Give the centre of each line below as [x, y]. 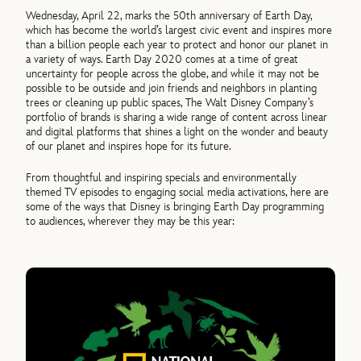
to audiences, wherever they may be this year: [131, 221]
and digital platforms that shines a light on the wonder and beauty [177, 132]
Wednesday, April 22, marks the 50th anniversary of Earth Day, [169, 16]
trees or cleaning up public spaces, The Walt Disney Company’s [170, 103]
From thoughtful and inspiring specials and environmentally [162, 177]
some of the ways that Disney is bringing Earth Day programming [175, 206]
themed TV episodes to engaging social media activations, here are [178, 192]
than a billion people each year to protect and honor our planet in [177, 45]
